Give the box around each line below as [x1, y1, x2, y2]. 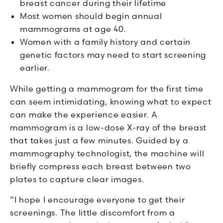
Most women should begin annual [20, 11, 162, 21]
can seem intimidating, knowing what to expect [10, 97, 212, 107]
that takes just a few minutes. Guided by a [10, 135, 189, 146]
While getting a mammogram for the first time [10, 84, 204, 94]
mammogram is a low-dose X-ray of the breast [10, 122, 207, 133]
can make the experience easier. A [10, 110, 158, 120]
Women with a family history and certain [20, 37, 191, 47]
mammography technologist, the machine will [10, 148, 205, 159]
